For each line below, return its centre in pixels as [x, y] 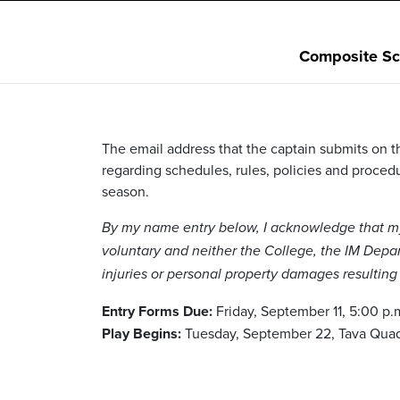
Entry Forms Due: [157, 311]
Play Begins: [142, 333]
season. [125, 191]
